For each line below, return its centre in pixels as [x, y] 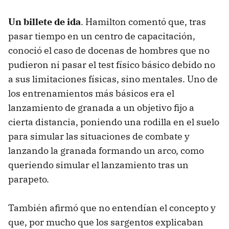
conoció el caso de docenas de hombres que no [109, 50]
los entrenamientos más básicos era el [91, 93]
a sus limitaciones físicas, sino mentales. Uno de [113, 79]
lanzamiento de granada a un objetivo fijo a [101, 107]
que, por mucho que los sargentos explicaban [106, 222]
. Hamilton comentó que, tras [143, 21]
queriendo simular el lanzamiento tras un [98, 165]
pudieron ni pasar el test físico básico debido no [112, 64]
